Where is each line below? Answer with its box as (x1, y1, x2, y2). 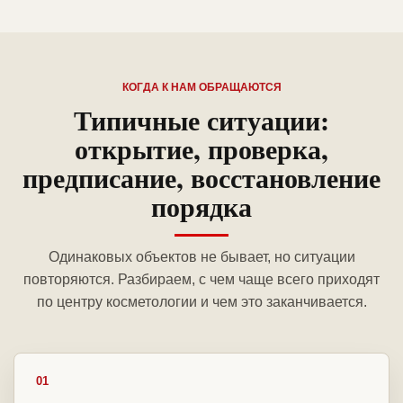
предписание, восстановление (22, 157, 381, 198)
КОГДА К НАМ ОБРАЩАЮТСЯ (121, 81, 282, 94)
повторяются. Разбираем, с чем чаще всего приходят (23, 272, 380, 288)
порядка (151, 186, 252, 227)
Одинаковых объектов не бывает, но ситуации (48, 249, 355, 265)
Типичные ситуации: (74, 100, 329, 140)
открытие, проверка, (75, 129, 328, 169)
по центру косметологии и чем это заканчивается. (36, 294, 367, 310)
